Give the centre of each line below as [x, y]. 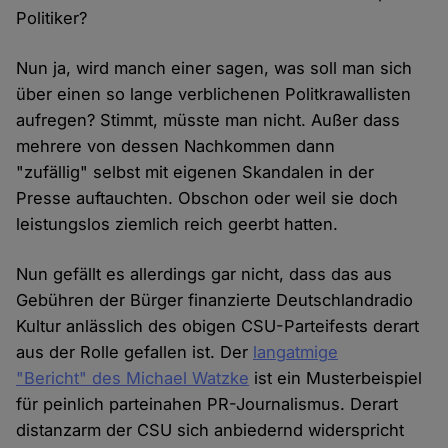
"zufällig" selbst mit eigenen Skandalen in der [195, 172]
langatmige [296, 352]
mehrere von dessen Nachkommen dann [176, 146]
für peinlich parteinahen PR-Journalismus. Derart [207, 404]
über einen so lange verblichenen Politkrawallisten [214, 94]
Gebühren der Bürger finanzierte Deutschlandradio [215, 300]
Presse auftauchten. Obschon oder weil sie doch [207, 198]
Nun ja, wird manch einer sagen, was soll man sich [214, 68]
